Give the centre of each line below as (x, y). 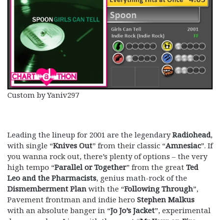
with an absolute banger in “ (59, 210)
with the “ (105, 188)
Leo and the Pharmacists (52, 178)
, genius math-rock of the (142, 178)
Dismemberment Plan (47, 188)
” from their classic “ (129, 145)
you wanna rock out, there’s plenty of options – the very (107, 156)
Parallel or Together (90, 167)
